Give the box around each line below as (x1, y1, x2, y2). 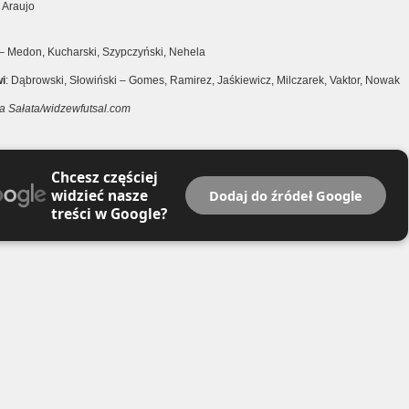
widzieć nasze (50, 185, 148, 205)
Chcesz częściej (50, 167, 158, 187)
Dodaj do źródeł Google (209, 186, 362, 204)
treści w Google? (50, 204, 167, 224)
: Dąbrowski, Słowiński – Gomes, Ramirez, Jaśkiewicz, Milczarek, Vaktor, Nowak (5, 74, 400, 87)
